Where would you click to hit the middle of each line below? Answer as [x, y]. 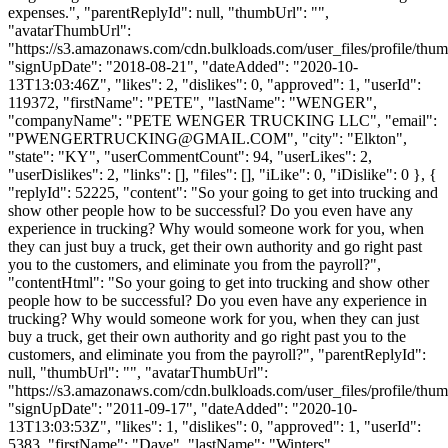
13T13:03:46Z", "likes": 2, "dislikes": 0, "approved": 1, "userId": [214, 84]
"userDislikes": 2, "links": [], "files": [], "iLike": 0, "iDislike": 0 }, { [222, 174]
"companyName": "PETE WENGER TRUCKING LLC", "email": [222, 120]
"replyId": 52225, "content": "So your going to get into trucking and [223, 192]
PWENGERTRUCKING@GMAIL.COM [151, 138]
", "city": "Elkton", [347, 138]
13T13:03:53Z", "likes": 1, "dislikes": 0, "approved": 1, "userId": [214, 426]
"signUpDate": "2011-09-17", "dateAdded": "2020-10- [182, 408]
